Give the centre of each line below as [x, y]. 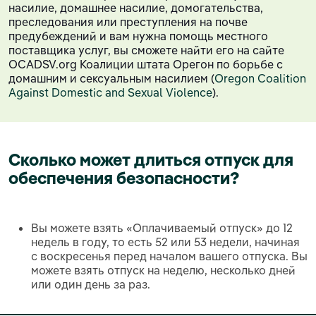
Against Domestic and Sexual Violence [110, 92]
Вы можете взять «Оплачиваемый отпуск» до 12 [162, 227]
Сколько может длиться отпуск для [151, 159]
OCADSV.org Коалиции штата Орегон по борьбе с [146, 64]
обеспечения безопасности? [124, 177]
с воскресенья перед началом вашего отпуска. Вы [169, 256]
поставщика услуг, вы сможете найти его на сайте [146, 50]
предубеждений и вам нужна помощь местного [138, 36]
